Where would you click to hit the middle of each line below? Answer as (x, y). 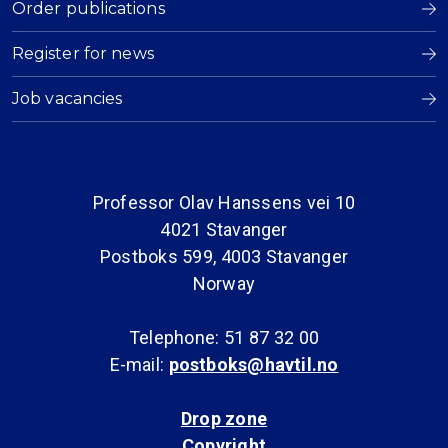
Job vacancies (67, 98)
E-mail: (139, 364)
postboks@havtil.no (253, 364)
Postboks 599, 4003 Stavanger (224, 256)
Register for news (83, 53)
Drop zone (224, 418)
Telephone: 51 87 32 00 (224, 337)
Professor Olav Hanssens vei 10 (224, 202)
